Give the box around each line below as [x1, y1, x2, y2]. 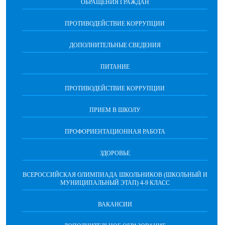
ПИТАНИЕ [100, 63, 130, 70]
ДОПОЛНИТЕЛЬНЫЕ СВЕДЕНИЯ [69, 42, 161, 49]
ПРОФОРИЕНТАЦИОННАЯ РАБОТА [64, 128, 165, 135]
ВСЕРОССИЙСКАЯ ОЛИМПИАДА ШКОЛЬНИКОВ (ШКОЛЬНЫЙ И [22, 171, 207, 178]
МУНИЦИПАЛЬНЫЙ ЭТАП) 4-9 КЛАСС [60, 179, 170, 186]
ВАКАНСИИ [97, 201, 132, 208]
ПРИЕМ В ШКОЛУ [89, 106, 141, 114]
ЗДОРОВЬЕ [99, 150, 130, 157]
